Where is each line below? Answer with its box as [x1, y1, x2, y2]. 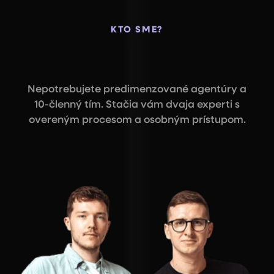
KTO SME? [110, 25, 164, 34]
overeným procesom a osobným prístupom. [28, 115, 246, 125]
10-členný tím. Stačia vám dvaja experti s [34, 100, 240, 110]
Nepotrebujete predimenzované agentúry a [28, 84, 246, 95]
